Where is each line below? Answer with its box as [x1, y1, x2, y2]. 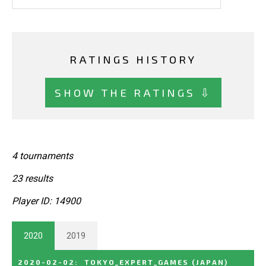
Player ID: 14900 [12, 195, 81, 207]
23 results [12, 172, 53, 184]
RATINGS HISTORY [69, 52, 197, 66]
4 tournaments [12, 150, 73, 161]
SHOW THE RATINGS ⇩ [54, 85, 212, 99]
